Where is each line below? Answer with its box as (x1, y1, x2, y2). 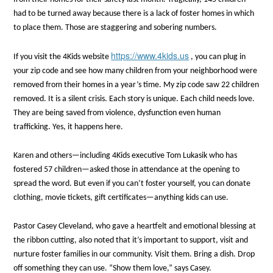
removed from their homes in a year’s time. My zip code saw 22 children (13, 80, 260, 90)
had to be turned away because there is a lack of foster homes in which (13, 9, 255, 18)
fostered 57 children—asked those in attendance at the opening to (13, 165, 240, 174)
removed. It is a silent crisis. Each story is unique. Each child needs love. (13, 94, 255, 104)
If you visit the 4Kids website (13, 52, 112, 62)
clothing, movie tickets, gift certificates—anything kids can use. (13, 193, 229, 202)
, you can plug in (189, 52, 246, 62)
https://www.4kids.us (111, 49, 190, 62)
